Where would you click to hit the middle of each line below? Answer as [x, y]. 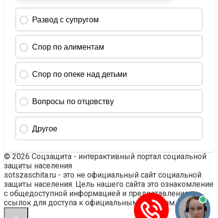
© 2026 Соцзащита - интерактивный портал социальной [105, 156]
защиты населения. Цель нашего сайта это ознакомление [109, 184]
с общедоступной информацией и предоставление [96, 193]
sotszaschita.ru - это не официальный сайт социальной [103, 175]
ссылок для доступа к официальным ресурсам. [90, 202]
